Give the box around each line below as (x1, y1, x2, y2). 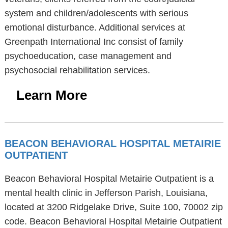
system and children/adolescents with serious (4, 8, 188, 18)
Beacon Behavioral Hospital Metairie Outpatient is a (4, 174, 214, 184)
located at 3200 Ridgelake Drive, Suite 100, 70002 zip (4, 202, 223, 212)
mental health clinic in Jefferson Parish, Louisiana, (4, 188, 208, 198)
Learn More (16, 88, 87, 103)
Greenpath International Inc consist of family (4, 37, 183, 47)
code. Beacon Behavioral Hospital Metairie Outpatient (4, 216, 222, 226)
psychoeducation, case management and (4, 51, 172, 61)
